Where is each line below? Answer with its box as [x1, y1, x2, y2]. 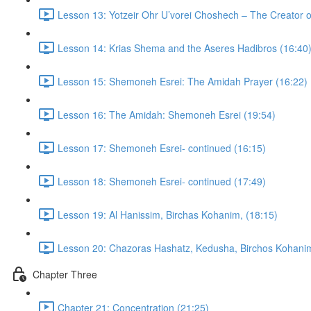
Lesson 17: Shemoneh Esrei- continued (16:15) [58, 140, 266, 155]
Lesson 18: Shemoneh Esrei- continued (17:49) [58, 174, 266, 188]
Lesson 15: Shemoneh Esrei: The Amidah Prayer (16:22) [58, 74, 308, 88]
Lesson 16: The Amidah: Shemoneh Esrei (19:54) [58, 107, 276, 121]
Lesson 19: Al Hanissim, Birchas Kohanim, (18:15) [58, 207, 278, 221]
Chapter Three [33, 267, 97, 281]
